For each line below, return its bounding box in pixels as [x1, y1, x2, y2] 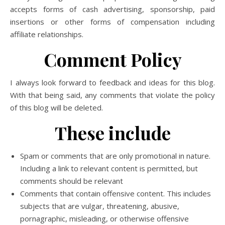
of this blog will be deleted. [10, 102, 103, 113]
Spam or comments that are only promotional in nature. [20, 151, 210, 161]
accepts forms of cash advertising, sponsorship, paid [10, 4, 215, 14]
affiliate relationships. [10, 29, 85, 39]
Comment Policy [43, 47, 182, 71]
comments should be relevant [20, 176, 123, 186]
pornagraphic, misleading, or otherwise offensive [20, 213, 189, 223]
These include [54, 121, 171, 145]
